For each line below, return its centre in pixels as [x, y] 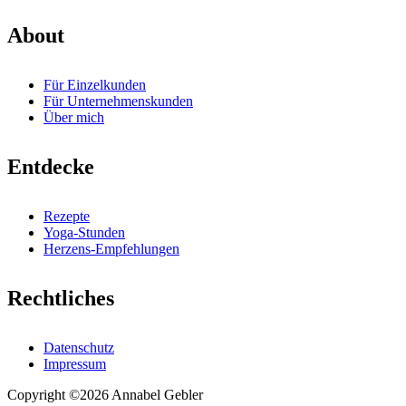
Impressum [75, 363]
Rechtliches [61, 298]
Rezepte [67, 216]
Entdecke [51, 166]
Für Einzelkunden [95, 84]
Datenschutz [79, 347]
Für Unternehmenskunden [118, 101]
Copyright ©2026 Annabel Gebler [105, 394]
